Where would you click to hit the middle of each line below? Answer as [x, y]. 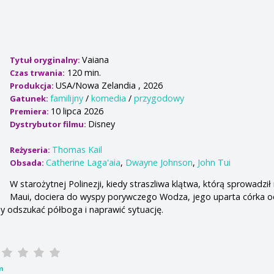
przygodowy [159, 98]
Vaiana [96, 59]
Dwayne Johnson [159, 162]
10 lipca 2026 [77, 111]
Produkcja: [33, 85]
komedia [109, 98]
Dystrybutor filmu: [49, 124]
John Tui [214, 162]
